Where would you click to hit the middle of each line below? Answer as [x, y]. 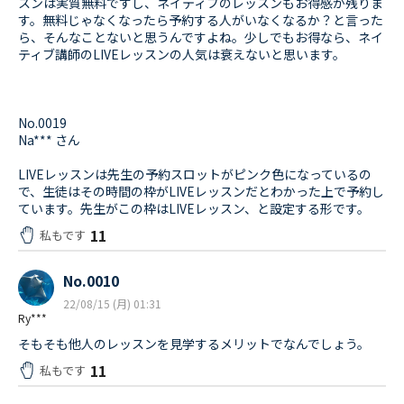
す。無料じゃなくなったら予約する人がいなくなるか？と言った [201, 20]
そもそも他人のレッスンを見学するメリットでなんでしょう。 [194, 344]
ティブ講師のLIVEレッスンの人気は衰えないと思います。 [182, 55]
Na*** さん [49, 140]
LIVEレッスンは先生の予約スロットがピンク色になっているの [195, 174]
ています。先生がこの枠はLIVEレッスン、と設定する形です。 [194, 209]
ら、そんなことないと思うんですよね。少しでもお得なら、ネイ [201, 37]
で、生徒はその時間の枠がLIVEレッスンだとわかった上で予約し [201, 192]
